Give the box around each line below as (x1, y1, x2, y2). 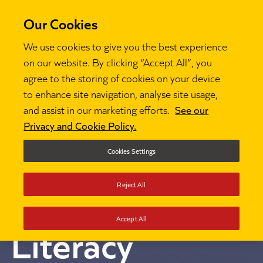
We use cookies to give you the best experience (23, 38, 228, 53)
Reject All (117, 178, 146, 189)
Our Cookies (23, 12, 98, 33)
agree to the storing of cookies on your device (23, 69, 221, 85)
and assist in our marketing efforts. (23, 101, 173, 117)
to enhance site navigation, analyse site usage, (23, 85, 218, 101)
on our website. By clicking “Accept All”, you (23, 53, 213, 69)
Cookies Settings (107, 145, 156, 156)
